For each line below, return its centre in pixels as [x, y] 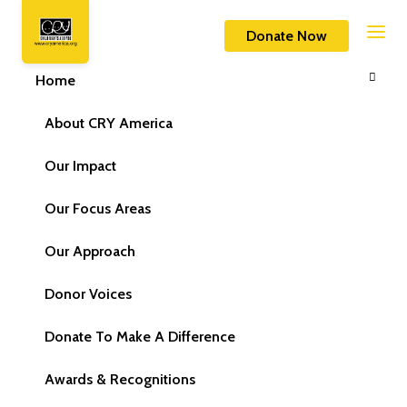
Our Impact [80, 166]
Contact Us [226, 20]
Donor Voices [88, 294]
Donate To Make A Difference [140, 337]
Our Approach [90, 251]
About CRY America [109, 123]
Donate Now [287, 36]
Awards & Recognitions [120, 379]
